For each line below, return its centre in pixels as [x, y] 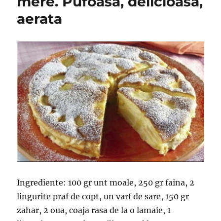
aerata [40, 18]
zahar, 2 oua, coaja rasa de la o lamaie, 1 [94, 210]
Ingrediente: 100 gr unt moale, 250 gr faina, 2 [106, 182]
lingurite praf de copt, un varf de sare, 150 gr [103, 196]
